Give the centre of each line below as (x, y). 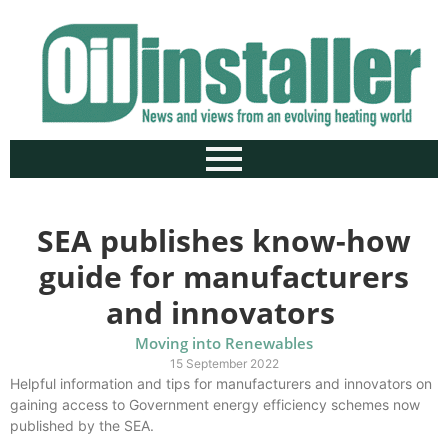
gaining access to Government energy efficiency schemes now (215, 404)
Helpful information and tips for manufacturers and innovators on (221, 383)
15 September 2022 (224, 363)
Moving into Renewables (224, 343)
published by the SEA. (82, 425)
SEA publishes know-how (224, 240)
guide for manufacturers (224, 276)
